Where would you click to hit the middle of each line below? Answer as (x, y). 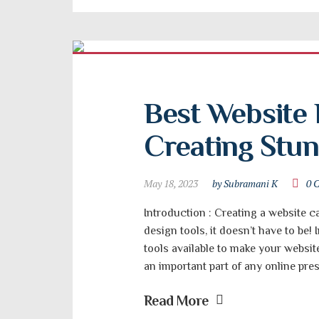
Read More (176, 300)
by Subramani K (245, 183)
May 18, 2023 (171, 183)
